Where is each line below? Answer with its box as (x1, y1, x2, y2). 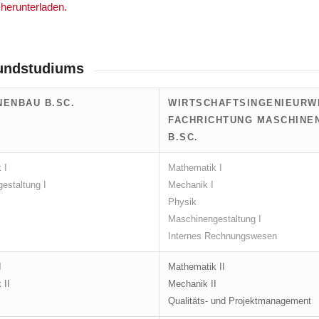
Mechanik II (168, 278, 216, 290)
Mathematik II (168, 261, 225, 273)
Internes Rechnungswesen (168, 231, 277, 242)
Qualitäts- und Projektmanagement (168, 296, 311, 307)
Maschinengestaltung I (168, 214, 261, 225)
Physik (168, 197, 197, 208)
